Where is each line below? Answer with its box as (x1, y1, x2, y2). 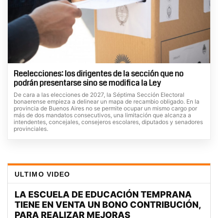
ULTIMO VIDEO (15, 170, 71, 178)
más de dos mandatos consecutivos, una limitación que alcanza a (14, 111, 191, 119)
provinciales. (14, 125, 48, 132)
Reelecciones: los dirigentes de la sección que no (14, 68, 183, 79)
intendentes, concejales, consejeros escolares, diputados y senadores (14, 118, 203, 126)
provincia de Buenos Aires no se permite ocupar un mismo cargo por (14, 105, 197, 112)
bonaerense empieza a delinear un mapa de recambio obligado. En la (14, 98, 200, 105)
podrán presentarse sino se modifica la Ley (14, 77, 161, 89)
